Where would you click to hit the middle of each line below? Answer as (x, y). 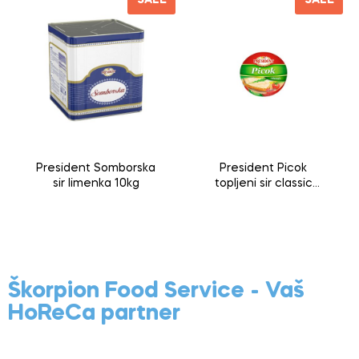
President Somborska (96, 168)
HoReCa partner (94, 314)
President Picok (263, 168)
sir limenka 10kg (96, 183)
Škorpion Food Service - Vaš (156, 292)
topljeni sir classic (263, 183)
